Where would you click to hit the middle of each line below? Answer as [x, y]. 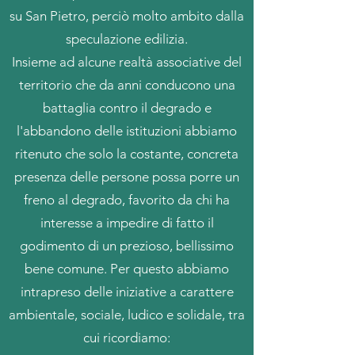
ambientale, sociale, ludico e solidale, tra [127, 315]
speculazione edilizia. [127, 39]
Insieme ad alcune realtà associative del [127, 62]
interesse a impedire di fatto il [127, 223]
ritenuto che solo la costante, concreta [127, 154]
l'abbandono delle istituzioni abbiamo [127, 131]
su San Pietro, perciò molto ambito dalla [127, 16]
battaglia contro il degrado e [127, 108]
